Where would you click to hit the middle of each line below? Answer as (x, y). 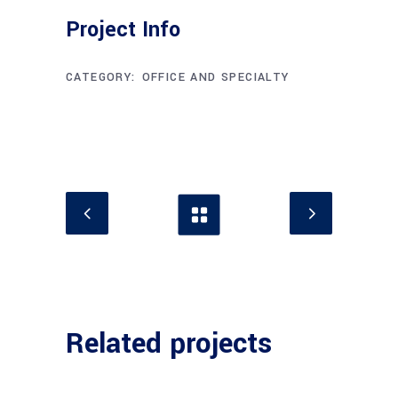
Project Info (123, 30)
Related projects (169, 344)
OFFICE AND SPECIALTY (215, 77)
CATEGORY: (101, 77)
